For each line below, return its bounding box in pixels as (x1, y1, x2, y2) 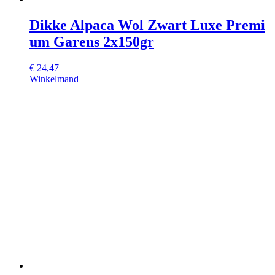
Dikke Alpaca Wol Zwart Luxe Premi (29, 17, 265, 34)
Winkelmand (29, 74, 79, 85)
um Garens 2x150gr (29, 34, 154, 50)
